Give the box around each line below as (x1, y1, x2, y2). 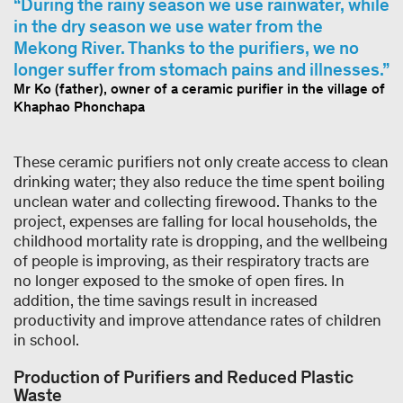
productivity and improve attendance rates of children (13, 309, 381, 330)
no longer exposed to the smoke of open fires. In (13, 270, 345, 291)
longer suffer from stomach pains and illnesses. (13, 58, 382, 80)
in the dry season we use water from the (13, 14, 323, 37)
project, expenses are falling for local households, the (13, 210, 377, 231)
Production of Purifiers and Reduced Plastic (13, 365, 354, 388)
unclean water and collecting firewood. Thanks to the (13, 191, 377, 211)
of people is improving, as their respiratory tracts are (13, 250, 369, 271)
